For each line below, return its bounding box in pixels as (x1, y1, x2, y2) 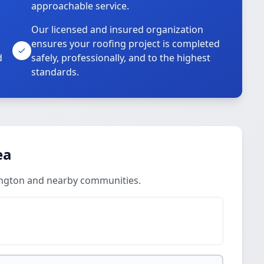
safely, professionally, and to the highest (31, 51, 211, 64)
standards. (31, 65, 80, 78)
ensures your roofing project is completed (31, 37, 220, 50)
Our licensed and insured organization (31, 23, 204, 36)
